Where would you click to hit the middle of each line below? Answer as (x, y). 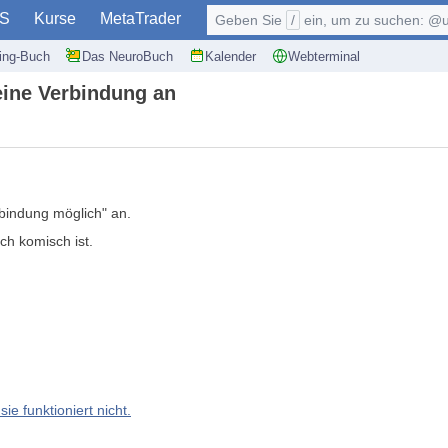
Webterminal (324, 56)
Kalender (230, 56)
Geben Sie (250, 20)
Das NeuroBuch (127, 56)
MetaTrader (140, 18)
